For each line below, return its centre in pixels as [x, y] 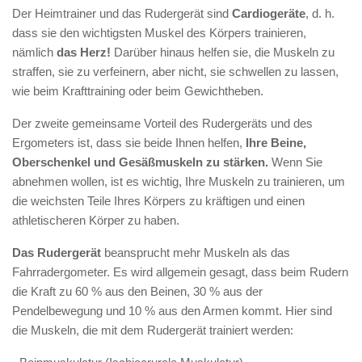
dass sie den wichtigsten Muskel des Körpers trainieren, [159, 32]
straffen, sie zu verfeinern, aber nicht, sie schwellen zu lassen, [175, 71]
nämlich [34, 52]
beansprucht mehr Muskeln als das [196, 252]
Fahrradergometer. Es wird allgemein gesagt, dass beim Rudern [180, 271]
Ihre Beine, [276, 142]
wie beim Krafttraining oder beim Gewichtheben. [138, 90]
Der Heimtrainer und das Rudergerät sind [122, 13]
